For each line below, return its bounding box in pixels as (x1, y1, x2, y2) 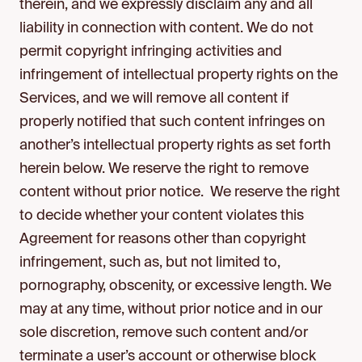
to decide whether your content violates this (19, 208, 304, 223)
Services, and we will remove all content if (19, 91, 289, 106)
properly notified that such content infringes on (19, 115, 325, 129)
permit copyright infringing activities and (19, 44, 282, 59)
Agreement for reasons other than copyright (19, 232, 306, 246)
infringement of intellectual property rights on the (19, 68, 338, 82)
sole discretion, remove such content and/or (19, 326, 308, 340)
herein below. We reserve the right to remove (19, 162, 309, 176)
